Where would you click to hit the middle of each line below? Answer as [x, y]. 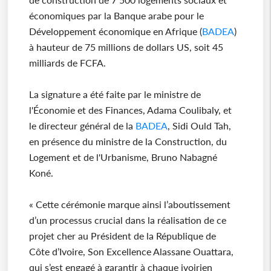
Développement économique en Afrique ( [115, 31]
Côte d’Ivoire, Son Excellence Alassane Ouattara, [131, 252]
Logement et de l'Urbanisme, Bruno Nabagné [123, 157]
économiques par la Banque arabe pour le [116, 16]
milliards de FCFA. [67, 63]
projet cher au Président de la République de [122, 236]
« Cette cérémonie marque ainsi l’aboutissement [129, 204]
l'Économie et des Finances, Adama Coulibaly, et [130, 110]
